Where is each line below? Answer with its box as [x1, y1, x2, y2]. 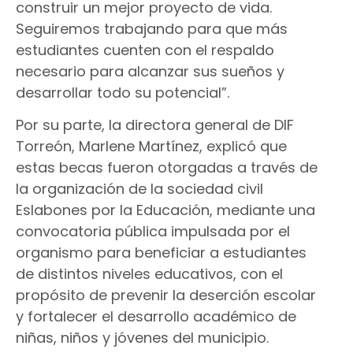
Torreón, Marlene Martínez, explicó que [16, 136, 287, 157]
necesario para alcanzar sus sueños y [16, 61, 284, 81]
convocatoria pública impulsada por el [16, 221, 290, 242]
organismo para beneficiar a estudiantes [16, 243, 307, 263]
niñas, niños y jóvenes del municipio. [16, 328, 269, 348]
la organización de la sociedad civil [16, 179, 263, 199]
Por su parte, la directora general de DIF [16, 115, 294, 136]
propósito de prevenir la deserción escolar [16, 285, 316, 306]
